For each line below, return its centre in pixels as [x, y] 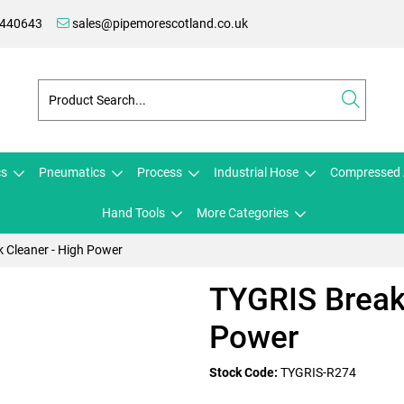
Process [160, 172]
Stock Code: [243, 372]
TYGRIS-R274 [318, 372]
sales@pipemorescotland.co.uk [159, 23]
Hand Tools [133, 213]
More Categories [243, 213]
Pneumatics [72, 172]
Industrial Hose [256, 172]
